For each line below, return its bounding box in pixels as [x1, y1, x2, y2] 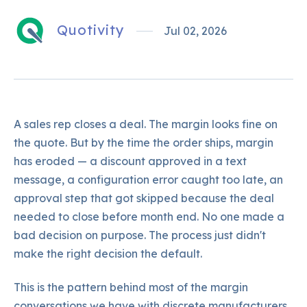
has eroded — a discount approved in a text [14, 153, 247, 168]
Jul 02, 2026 [164, 24, 227, 38]
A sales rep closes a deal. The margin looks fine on [14, 116, 278, 131]
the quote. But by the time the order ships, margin [14, 135, 273, 149]
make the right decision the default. [14, 246, 202, 260]
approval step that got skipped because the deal [14, 191, 274, 205]
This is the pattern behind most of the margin [14, 280, 248, 294]
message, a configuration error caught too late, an [14, 172, 283, 186]
